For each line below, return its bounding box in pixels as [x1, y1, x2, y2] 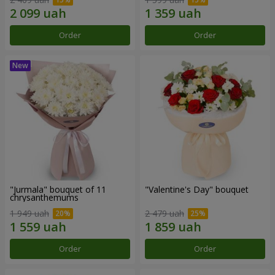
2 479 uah [145, 207, 184, 219]
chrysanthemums [10, 192, 79, 204]
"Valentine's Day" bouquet [145, 184, 249, 196]
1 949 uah [10, 207, 49, 219]
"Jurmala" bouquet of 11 [10, 184, 106, 196]
